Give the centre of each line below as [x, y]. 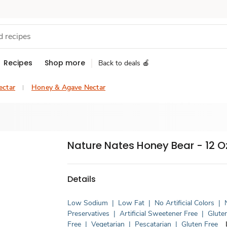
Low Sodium [88, 203]
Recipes [18, 63]
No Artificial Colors [185, 203]
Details [82, 179]
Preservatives [89, 214]
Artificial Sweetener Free [159, 214]
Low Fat [131, 203]
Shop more [65, 63]
